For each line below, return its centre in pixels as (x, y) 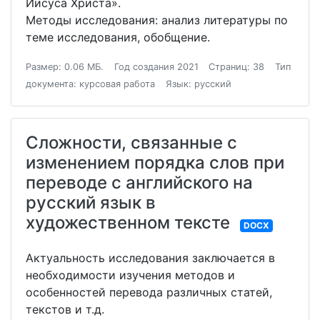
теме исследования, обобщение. (118, 37)
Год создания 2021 (156, 67)
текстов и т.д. (65, 310)
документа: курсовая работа (90, 84)
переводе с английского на (139, 183)
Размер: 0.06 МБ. (65, 67)
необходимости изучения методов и (130, 275)
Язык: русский (198, 84)
